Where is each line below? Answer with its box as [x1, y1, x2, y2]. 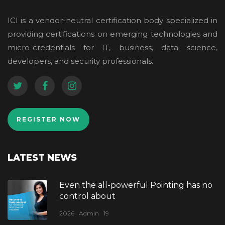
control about [59, 191, 116, 201]
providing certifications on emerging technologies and [8, 29, 217, 39]
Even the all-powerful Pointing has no [59, 180, 213, 190]
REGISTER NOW [17, 116, 80, 123]
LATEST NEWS [8, 152, 77, 163]
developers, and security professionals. [8, 56, 153, 66]
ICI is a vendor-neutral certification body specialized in [8, 16, 217, 25]
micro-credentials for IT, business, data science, [8, 43, 217, 52]
